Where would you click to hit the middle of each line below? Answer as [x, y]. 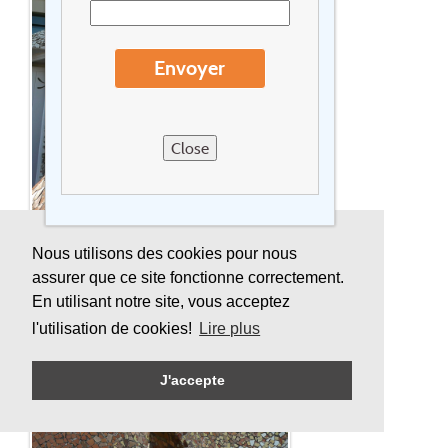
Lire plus [230, 329]
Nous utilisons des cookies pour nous [164, 254]
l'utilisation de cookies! [114, 329]
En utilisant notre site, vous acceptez [161, 302]
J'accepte [192, 380]
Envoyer [190, 68]
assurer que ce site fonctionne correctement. [188, 278]
